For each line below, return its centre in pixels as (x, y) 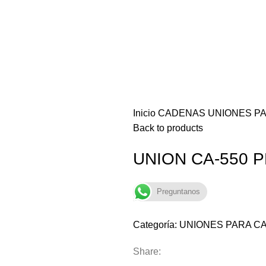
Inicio (145, 113)
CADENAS (183, 113)
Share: (147, 251)
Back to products (168, 128)
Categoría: (155, 225)
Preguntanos (178, 191)
